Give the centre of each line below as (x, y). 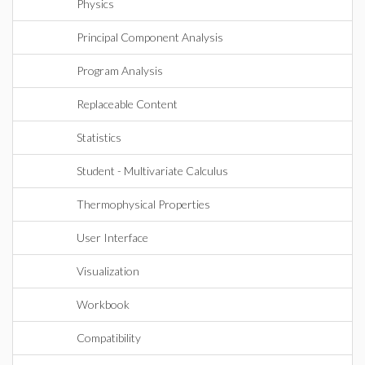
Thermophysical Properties (143, 204)
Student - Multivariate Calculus (152, 171)
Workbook (103, 304)
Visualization (108, 271)
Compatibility (109, 338)
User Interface (112, 237)
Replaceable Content (127, 104)
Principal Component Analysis (150, 37)
